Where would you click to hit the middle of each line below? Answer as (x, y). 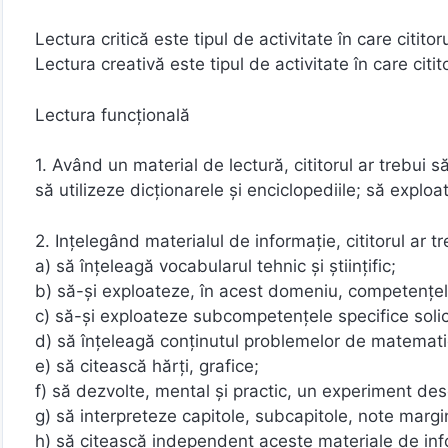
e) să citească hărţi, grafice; (147, 365)
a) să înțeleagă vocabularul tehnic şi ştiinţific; (215, 265)
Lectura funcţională (112, 114)
